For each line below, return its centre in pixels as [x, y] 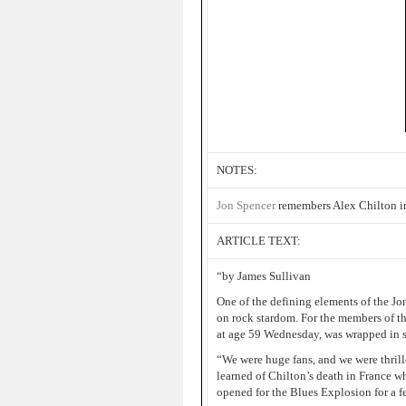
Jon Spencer [246, 205]
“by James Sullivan [264, 276]
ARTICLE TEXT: [259, 241]
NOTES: [237, 170]
